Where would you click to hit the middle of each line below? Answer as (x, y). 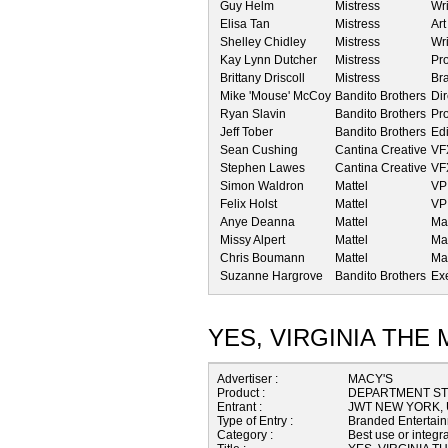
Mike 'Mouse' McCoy (275, 95)
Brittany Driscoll (262, 77)
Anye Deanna (257, 221)
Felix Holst (248, 203)
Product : (241, 392)
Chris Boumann (262, 257)
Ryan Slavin (253, 113)
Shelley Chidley (263, 41)
